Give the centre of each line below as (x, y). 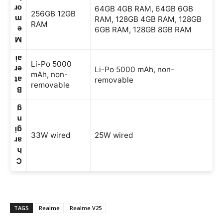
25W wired (114, 135)
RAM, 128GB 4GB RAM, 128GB (148, 19)
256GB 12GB (53, 14)
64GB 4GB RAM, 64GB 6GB (144, 9)
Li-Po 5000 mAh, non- (134, 69)
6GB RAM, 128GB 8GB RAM (143, 30)
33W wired (51, 135)
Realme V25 (86, 208)
